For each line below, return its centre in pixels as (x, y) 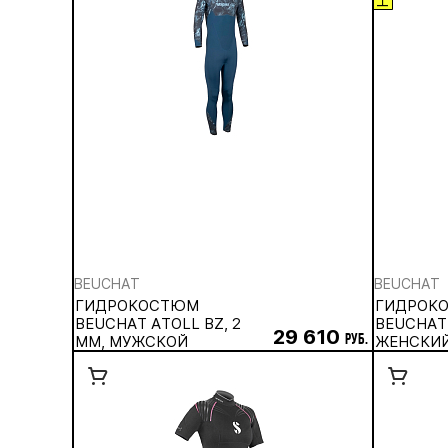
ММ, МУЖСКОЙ (131, 341)
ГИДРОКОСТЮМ (137, 305)
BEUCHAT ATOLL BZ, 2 (158, 323)
